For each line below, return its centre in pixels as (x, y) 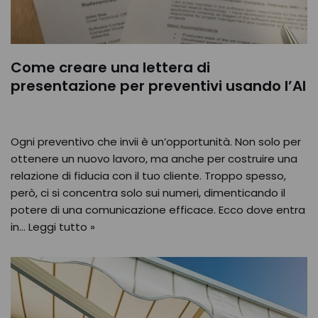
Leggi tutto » (62, 227)
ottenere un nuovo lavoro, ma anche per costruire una (154, 159)
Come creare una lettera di (110, 67)
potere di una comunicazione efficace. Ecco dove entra (158, 210)
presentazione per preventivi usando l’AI (158, 86)
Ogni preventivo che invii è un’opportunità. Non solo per (156, 142)
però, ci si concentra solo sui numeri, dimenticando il (148, 193)
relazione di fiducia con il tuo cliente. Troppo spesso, (148, 176)
